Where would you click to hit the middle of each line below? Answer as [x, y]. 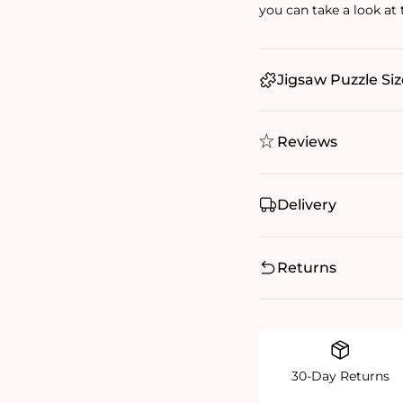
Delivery [307, 204]
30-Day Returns [340, 376]
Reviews [307, 142]
